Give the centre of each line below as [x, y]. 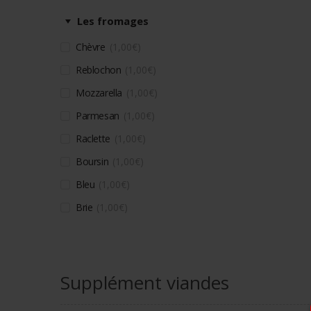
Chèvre [91, 47]
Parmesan [98, 115]
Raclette [93, 138]
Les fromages [113, 20]
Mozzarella [99, 92]
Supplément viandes [145, 282]
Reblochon [99, 69]
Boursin [92, 161]
